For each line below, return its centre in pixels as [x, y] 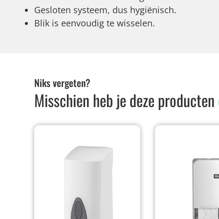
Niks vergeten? [62, 83]
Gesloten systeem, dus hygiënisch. [105, 10]
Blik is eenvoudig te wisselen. [95, 23]
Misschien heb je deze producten [126, 100]
